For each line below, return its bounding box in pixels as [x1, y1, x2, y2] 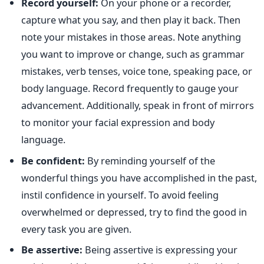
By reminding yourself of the [85, 153, 215, 167]
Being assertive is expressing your [82, 242, 237, 256]
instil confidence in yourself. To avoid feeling [21, 187, 219, 202]
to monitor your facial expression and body [21, 115, 214, 130]
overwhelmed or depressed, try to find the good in [21, 204, 247, 219]
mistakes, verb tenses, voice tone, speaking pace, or [21, 64, 252, 78]
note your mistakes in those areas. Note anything [21, 30, 241, 44]
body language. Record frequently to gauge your [21, 81, 239, 95]
